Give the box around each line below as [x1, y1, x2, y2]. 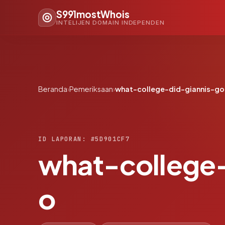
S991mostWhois [56, 8, 130, 20]
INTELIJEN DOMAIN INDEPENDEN [56, 19, 165, 26]
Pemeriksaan [69, 84, 113, 93]
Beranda [38, 84, 67, 93]
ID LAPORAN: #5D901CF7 [38, 135, 130, 143]
